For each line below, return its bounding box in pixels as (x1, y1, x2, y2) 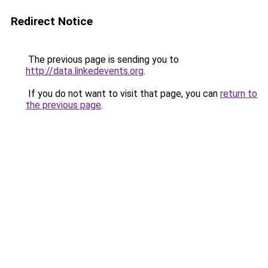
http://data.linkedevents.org (26, 65, 144, 77)
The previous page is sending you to (26, 54, 179, 65)
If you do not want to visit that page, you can (26, 88, 220, 99)
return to (220, 88, 257, 99)
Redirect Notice (11, 14, 93, 28)
